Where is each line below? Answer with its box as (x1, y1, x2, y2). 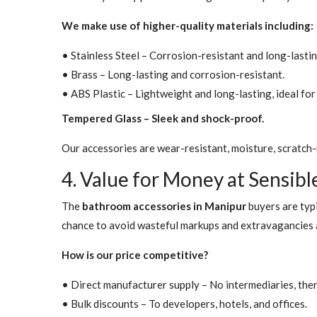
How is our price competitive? (62, 248, 208, 262)
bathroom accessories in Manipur (82, 200, 246, 213)
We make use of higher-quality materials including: (62, 19, 313, 33)
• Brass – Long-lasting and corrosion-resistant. (62, 68, 284, 81)
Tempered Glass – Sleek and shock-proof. (62, 112, 264, 125)
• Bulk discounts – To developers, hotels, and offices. (62, 297, 307, 311)
